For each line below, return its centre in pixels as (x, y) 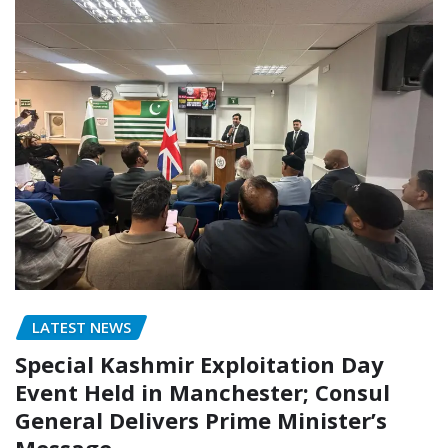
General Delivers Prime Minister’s (201, 419)
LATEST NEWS (81, 327)
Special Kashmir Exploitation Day (199, 363)
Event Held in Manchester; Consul (202, 391)
